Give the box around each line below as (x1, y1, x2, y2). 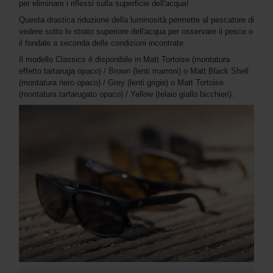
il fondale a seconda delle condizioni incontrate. (19, 38, 186, 48)
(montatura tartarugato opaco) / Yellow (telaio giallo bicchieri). (19, 90, 234, 99)
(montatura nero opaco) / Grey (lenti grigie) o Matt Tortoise (19, 78, 224, 88)
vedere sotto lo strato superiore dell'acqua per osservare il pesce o (19, 27, 253, 37)
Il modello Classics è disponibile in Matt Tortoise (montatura (19, 55, 230, 65)
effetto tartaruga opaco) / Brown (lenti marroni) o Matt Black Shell (19, 66, 249, 76)
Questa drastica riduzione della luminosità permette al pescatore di (19, 15, 254, 25)
